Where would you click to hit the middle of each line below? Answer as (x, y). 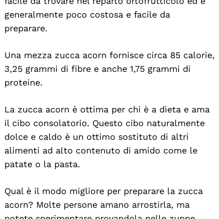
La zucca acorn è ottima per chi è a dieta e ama (107, 109)
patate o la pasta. (42, 164)
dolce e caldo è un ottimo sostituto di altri (97, 136)
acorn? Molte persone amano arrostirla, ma (97, 204)
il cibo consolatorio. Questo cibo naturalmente (105, 123)
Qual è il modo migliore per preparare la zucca (104, 191)
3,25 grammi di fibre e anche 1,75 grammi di (98, 68)
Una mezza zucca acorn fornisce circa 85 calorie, (109, 55)
